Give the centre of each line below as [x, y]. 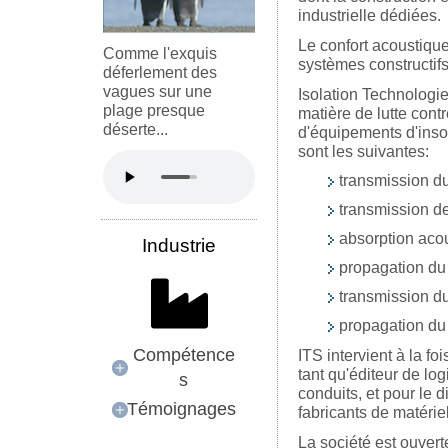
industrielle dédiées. [370, 15]
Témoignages [182, 408]
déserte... [135, 129]
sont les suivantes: [364, 151]
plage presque [154, 110]
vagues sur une [157, 91]
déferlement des [160, 72]
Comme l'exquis [160, 53]
